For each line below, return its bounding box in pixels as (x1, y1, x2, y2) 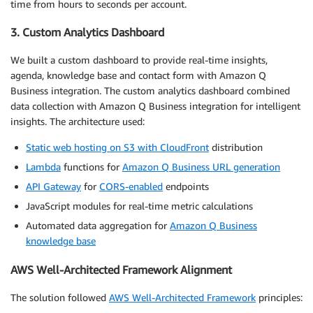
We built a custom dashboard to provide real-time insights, (10, 54, 268, 66)
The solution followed (10, 291, 109, 304)
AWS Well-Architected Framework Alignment (10, 262, 232, 277)
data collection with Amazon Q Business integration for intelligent (10, 100, 300, 112)
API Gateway (26, 180, 81, 193)
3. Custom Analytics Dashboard (10, 25, 164, 40)
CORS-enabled (99, 180, 163, 193)
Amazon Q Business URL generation (122, 161, 280, 173)
